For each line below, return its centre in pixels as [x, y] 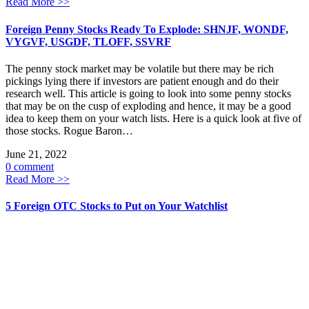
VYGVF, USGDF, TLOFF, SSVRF [88, 41]
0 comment [30, 166]
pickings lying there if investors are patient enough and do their [142, 81]
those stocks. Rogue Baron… [69, 130]
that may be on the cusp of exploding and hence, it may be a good [148, 106]
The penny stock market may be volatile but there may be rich [140, 68]
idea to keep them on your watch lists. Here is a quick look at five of [153, 118]
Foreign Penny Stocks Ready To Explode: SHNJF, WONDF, [147, 29]
